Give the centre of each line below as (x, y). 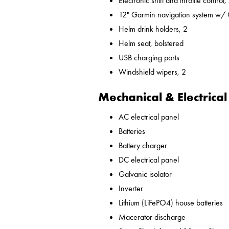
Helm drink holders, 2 (153, 29)
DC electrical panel (149, 160)
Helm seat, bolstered (151, 43)
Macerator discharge (152, 217)
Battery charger (143, 146)
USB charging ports (149, 58)
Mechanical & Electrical (163, 97)
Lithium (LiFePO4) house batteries (171, 203)
